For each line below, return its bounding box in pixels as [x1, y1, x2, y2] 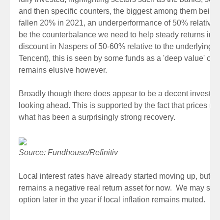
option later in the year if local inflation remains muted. [19, 195, 205, 204]
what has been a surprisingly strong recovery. [19, 113, 175, 121]
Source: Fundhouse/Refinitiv [19, 148, 118, 157]
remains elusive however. [19, 66, 107, 74]
